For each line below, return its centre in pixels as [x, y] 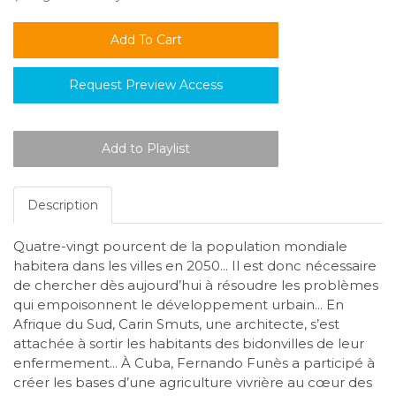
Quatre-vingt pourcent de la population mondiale [180, 247]
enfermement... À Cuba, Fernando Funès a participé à [194, 363]
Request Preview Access [146, 85]
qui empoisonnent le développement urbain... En [179, 305]
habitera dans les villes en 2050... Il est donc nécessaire [195, 266]
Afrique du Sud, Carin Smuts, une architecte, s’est [176, 324]
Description [63, 206]
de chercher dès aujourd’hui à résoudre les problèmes [196, 286]
